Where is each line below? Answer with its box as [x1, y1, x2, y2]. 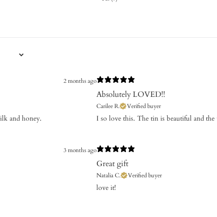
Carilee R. [96, 102, 120, 110]
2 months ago [63, 77, 96, 85]
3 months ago [63, 146, 96, 154]
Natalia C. [96, 171, 121, 179]
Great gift [96, 158, 128, 169]
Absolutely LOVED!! [96, 89, 165, 100]
